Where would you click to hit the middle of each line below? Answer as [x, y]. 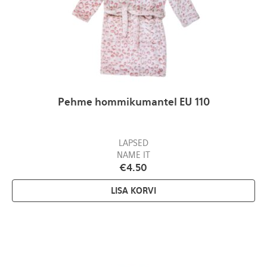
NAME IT [133, 155]
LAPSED [133, 143]
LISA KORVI [133, 191]
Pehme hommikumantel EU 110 [133, 102]
